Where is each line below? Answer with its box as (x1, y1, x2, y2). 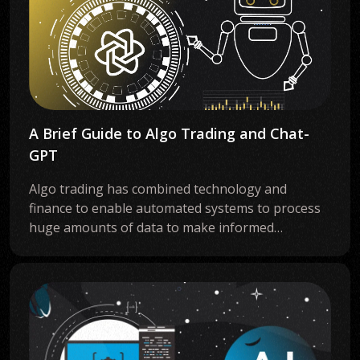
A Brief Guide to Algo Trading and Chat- (29, 124, 309, 143)
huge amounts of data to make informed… (29, 219, 283, 236)
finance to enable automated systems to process (29, 199, 321, 217)
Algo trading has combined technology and (29, 180, 287, 198)
